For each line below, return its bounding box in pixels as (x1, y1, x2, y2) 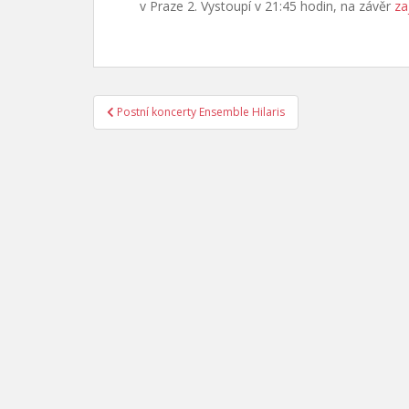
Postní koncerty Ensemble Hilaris (117, 104, 285, 120)
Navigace (92, 91, 195, 121)
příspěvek (92, 139, 201, 168)
